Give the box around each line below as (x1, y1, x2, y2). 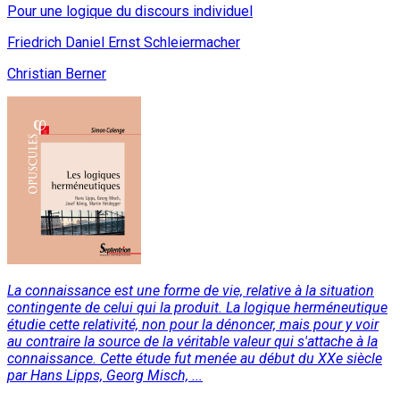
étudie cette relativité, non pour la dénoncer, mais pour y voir (7, 316, 379, 334)
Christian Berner (7, 65, 106, 83)
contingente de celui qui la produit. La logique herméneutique (7, 299, 387, 317)
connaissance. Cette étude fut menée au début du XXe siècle (7, 350, 382, 368)
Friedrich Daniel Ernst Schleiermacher (7, 34, 240, 52)
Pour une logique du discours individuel (7, 3, 253, 21)
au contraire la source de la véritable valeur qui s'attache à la (7, 333, 378, 351)
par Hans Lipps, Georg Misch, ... (7, 367, 203, 385)
